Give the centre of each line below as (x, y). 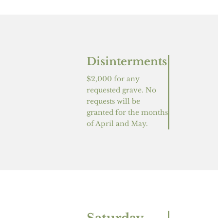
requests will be (113, 101)
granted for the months (127, 113)
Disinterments (127, 62)
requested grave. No (121, 90)
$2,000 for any (113, 79)
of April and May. (117, 124)
